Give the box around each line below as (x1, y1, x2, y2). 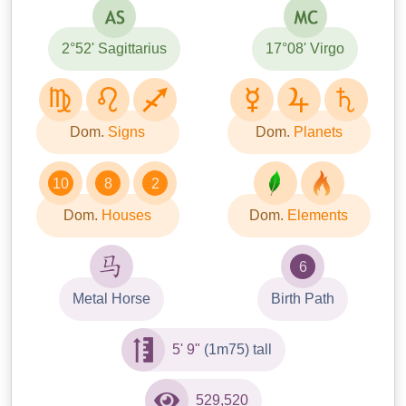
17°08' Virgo (266, 41, 345, 57)
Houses (98, 208, 151, 224)
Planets (289, 124, 343, 140)
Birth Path (270, 291, 334, 307)
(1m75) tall (199, 342, 272, 358)
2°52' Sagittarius (61, 41, 167, 57)
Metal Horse (72, 291, 150, 307)
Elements (284, 208, 348, 224)
